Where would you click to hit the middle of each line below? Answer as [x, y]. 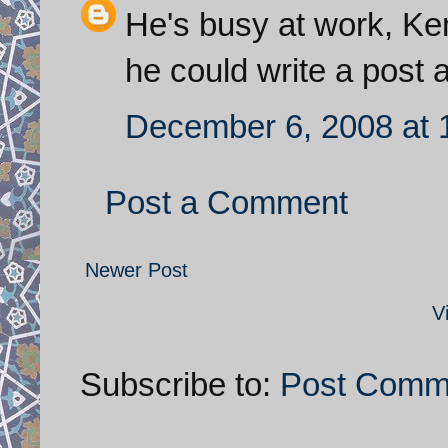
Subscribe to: [180, 384]
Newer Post [136, 269]
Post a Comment [226, 202]
